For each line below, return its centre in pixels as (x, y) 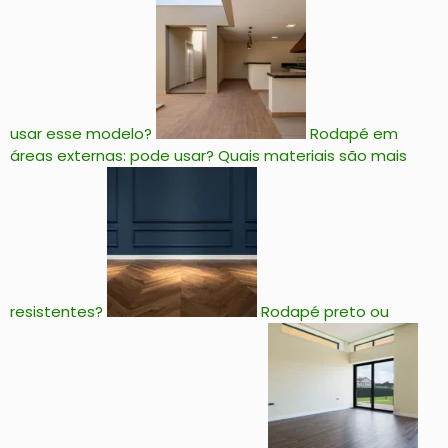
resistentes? (56, 312)
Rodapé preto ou (325, 312)
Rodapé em (354, 134)
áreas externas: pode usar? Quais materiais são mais (208, 156)
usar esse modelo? (81, 134)
